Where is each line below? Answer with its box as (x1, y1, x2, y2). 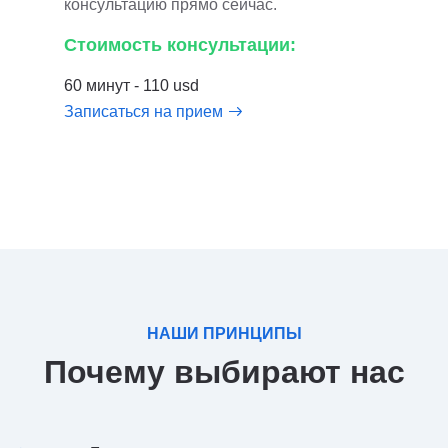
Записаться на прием (64, 103, 223, 120)
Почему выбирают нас (43, 354, 405, 390)
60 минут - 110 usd (64, 77, 199, 94)
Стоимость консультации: (64, 35, 296, 55)
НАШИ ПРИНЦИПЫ (146, 325, 302, 342)
